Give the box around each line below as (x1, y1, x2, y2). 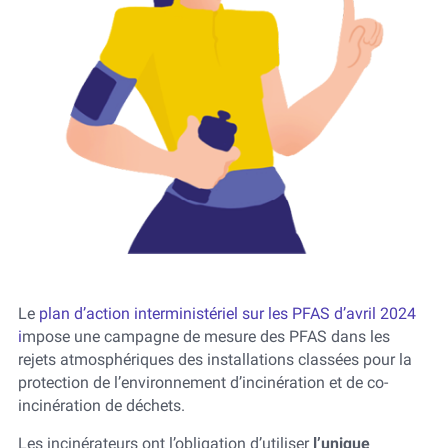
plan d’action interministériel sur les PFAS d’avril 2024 (38, 304, 416, 324)
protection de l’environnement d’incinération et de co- (17, 373, 388, 393)
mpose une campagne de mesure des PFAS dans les (21, 327, 390, 347)
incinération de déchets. (17, 396, 185, 416)
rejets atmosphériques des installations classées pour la (17, 350, 412, 370)
